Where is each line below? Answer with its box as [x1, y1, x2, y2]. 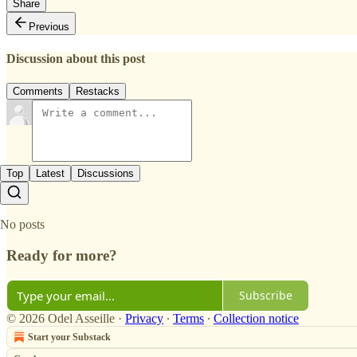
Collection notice [214, 311, 299, 325]
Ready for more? [6, 246, 117, 264]
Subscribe [239, 288, 292, 304]
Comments [13, 85, 63, 98]
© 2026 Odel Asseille [6, 311, 115, 325]
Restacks [76, 85, 120, 98]
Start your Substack [28, 331, 111, 343]
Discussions [77, 167, 134, 180]
